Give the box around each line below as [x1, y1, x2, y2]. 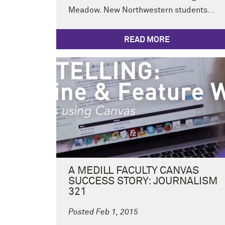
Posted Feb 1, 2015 [68, 208, 138, 216]
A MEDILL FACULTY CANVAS [68, 166, 199, 177]
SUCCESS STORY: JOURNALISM [68, 176, 217, 187]
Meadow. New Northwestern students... [68, 6, 215, 15]
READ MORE [124, 36, 170, 44]
